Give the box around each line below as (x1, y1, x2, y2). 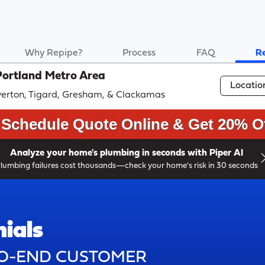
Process (122, 49, 156, 59)
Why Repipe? (25, 49, 83, 59)
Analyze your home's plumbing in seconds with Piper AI (10, 148, 243, 158)
